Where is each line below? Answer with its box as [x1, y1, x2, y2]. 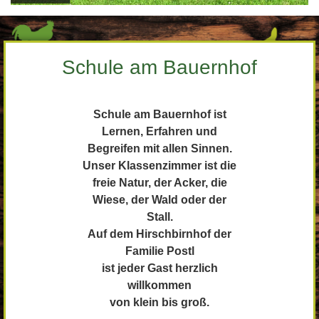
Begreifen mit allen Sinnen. [87, 142, 232, 155]
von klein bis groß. [110, 296, 209, 309]
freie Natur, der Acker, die [92, 177, 227, 189]
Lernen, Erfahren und [102, 125, 217, 138]
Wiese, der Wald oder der [93, 194, 226, 206]
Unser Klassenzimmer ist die [83, 159, 236, 172]
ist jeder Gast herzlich [101, 262, 218, 275]
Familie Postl [125, 245, 194, 258]
